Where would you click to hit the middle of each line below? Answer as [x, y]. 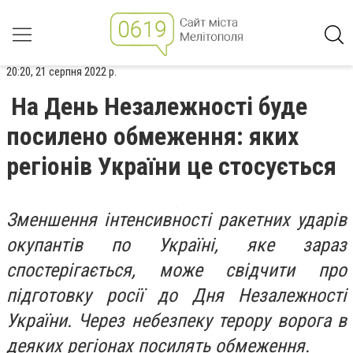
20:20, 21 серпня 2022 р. [61, 72]
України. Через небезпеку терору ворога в [176, 321]
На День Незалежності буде [159, 106]
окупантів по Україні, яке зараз [176, 245]
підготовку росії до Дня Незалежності [176, 295]
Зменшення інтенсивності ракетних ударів [176, 220]
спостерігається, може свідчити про [176, 270]
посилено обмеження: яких [152, 136]
